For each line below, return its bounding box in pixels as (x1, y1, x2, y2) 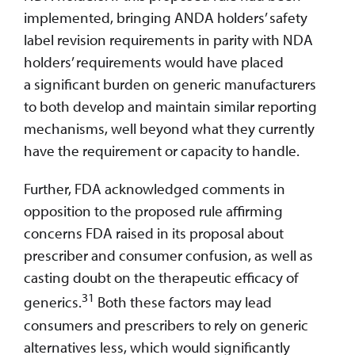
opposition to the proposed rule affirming (24, 201, 283, 221)
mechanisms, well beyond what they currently (24, 119, 315, 139)
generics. (24, 292, 82, 312)
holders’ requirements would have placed (24, 52, 284, 72)
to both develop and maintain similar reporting (24, 97, 317, 116)
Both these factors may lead (94, 292, 272, 312)
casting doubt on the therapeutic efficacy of (24, 268, 299, 288)
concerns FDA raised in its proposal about (24, 223, 284, 243)
